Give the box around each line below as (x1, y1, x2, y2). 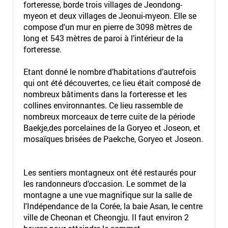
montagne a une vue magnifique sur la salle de (23, 189, 192, 200)
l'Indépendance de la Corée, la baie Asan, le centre (23, 201, 203, 211)
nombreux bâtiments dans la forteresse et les (23, 89, 187, 99)
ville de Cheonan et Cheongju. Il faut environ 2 (23, 212, 189, 222)
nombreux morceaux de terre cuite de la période (23, 111, 195, 122)
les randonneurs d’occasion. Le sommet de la (23, 178, 186, 189)
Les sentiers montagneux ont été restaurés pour (23, 167, 196, 178)
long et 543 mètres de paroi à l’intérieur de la (23, 33, 183, 43)
